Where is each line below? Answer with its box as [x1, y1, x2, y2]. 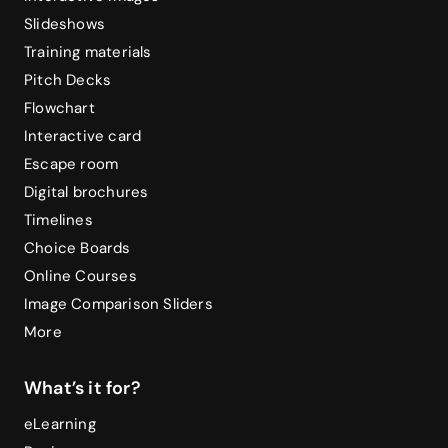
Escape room [24, 153, 119, 174]
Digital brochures [24, 181, 149, 202]
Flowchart [24, 97, 95, 118]
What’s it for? [24, 375, 141, 400]
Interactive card [24, 125, 142, 146]
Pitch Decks [24, 69, 112, 90]
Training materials [24, 41, 152, 62]
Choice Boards [24, 237, 131, 258]
